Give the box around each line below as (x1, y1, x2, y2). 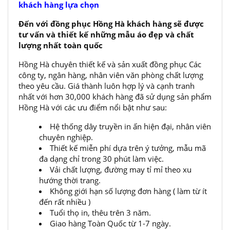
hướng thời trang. (39, 175, 101, 185)
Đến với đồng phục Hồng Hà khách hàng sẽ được (18, 18, 204, 29)
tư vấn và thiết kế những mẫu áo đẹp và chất (18, 29, 194, 40)
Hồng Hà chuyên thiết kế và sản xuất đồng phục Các (18, 59, 201, 69)
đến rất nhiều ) (39, 197, 90, 207)
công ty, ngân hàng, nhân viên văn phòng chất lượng (18, 70, 203, 80)
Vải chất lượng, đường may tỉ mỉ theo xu (50, 164, 191, 175)
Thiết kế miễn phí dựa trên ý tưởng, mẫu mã (50, 143, 206, 153)
